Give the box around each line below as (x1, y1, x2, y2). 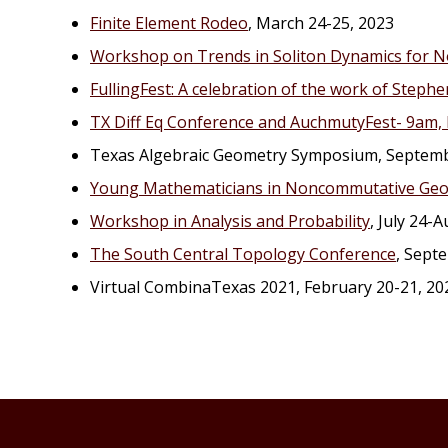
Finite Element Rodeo (90, 12, 248, 34)
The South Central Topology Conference (90, 243, 396, 265)
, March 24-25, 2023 (248, 12, 394, 34)
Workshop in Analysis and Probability (90, 210, 370, 232)
